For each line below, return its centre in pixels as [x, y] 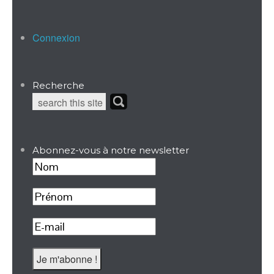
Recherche [58, 86]
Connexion [56, 38]
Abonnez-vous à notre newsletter [110, 150]
